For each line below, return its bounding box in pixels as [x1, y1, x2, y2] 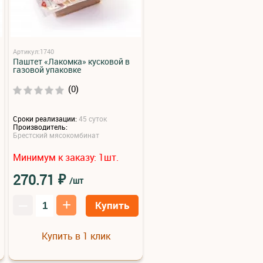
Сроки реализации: [13, 114, 77, 124]
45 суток [79, 114, 107, 124]
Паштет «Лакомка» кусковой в [13, 56, 130, 68]
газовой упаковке [13, 64, 81, 76]
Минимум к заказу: [13, 150, 99, 164]
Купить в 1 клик [41, 229, 110, 242]
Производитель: [13, 122, 68, 131]
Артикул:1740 [13, 47, 54, 56]
